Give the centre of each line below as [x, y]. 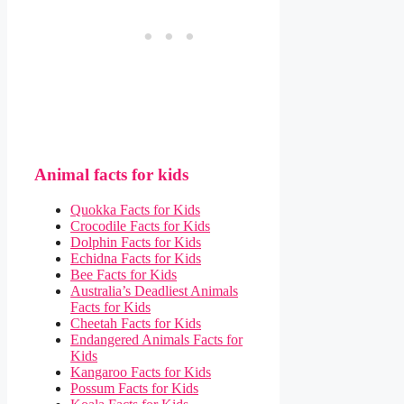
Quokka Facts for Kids [135, 210]
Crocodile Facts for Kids [140, 226]
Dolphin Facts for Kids [136, 243]
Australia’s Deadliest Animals [154, 291]
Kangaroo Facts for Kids [141, 372]
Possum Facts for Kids [134, 389]
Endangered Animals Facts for [156, 340]
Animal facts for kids [111, 175]
